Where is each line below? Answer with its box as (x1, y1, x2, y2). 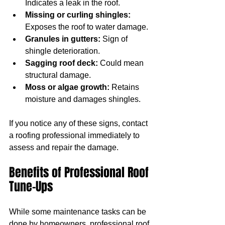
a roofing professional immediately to (9, 131, 142, 140)
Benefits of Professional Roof (9, 163, 152, 181)
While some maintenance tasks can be (9, 207, 148, 216)
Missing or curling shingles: (25, 10, 131, 19)
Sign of (100, 34, 130, 43)
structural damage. (25, 70, 91, 79)
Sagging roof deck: (25, 58, 98, 67)
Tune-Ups (9, 177, 53, 195)
